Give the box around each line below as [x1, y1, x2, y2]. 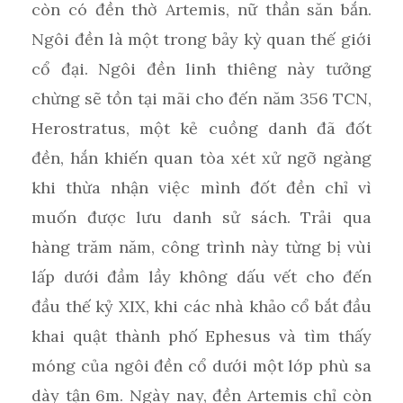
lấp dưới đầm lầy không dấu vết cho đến [31, 265, 372, 287]
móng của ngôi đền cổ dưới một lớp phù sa [31, 354, 372, 376]
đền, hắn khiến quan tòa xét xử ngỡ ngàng [31, 147, 372, 168]
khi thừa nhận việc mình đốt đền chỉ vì [31, 176, 372, 198]
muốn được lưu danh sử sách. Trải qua [31, 206, 372, 228]
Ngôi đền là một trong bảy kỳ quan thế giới [31, 28, 372, 49]
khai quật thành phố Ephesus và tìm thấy [31, 325, 372, 346]
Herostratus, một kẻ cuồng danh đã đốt [31, 117, 372, 139]
